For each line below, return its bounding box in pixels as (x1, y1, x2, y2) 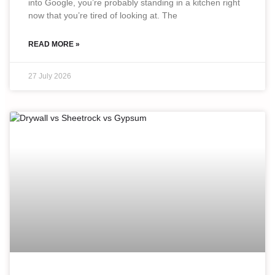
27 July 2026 (28, 71, 71, 80)
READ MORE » (28, 39, 80, 48)
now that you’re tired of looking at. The (28, 10, 177, 20)
